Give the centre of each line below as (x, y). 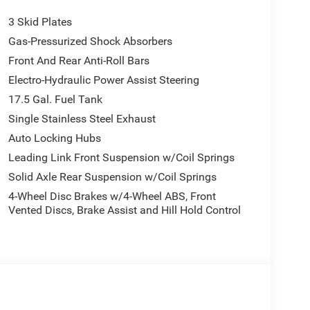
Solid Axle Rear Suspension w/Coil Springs (112, 177)
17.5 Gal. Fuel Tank (55, 100)
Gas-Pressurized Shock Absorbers (90, 42)
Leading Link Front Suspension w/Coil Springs (121, 158)
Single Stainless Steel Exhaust (82, 119)
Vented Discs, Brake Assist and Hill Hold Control (124, 210)
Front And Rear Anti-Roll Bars (79, 61)
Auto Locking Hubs (54, 138)
